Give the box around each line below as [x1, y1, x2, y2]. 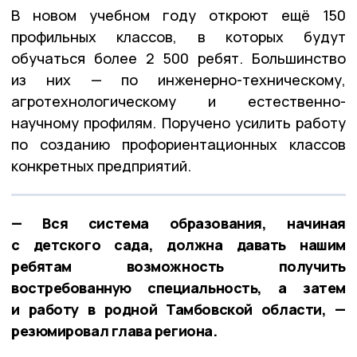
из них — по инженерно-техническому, [11, 69, 346, 89]
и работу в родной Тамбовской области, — [11, 299, 346, 319]
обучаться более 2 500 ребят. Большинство [11, 48, 346, 68]
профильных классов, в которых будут [11, 26, 346, 46]
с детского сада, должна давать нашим [11, 234, 346, 254]
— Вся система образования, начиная [11, 213, 346, 233]
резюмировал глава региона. [11, 320, 218, 340]
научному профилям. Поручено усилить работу [11, 112, 346, 132]
